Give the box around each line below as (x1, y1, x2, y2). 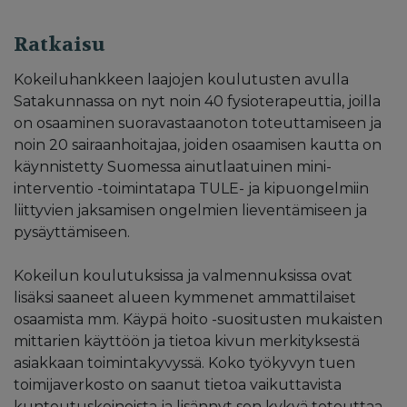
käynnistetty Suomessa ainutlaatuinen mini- (14, 157, 332, 175)
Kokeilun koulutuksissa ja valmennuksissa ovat (14, 266, 352, 284)
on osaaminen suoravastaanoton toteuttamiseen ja (14, 114, 382, 132)
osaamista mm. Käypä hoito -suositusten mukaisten (14, 310, 382, 328)
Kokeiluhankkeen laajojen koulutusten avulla (14, 70, 349, 88)
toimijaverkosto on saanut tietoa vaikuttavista (14, 375, 342, 393)
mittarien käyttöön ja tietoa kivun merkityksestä (14, 332, 360, 350)
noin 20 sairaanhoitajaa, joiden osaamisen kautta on (14, 135, 382, 154)
